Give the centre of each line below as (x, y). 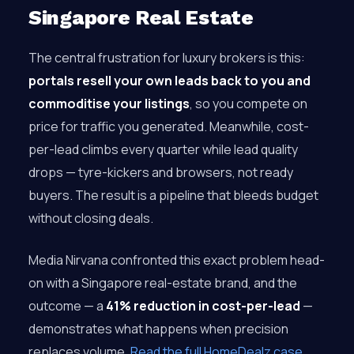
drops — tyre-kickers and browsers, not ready (161, 172)
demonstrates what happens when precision (158, 329)
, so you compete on (249, 104)
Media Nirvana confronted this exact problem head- (177, 260)
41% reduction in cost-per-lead (203, 306)
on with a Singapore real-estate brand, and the (163, 283)
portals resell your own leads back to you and (169, 81)
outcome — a (67, 306)
